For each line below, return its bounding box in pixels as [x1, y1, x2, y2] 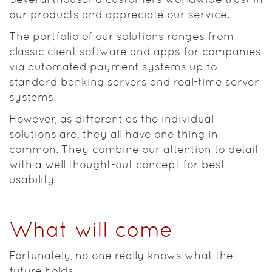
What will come [9, 217, 172, 242]
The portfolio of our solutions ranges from [9, 30, 234, 42]
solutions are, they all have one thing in [9, 127, 218, 140]
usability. [9, 173, 56, 186]
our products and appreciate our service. [9, 8, 229, 21]
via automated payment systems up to [9, 60, 217, 73]
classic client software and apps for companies [9, 45, 261, 58]
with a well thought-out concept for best [9, 158, 225, 171]
